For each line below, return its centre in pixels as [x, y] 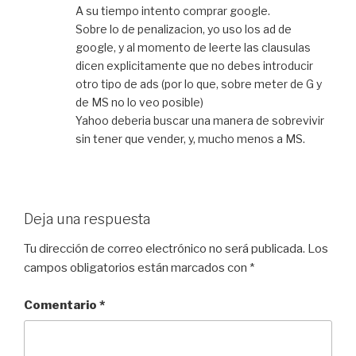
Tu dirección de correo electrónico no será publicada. [164, 249]
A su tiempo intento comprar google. [173, 10]
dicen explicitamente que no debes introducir [194, 65]
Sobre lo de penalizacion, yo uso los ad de [184, 29]
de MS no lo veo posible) [139, 102]
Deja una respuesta [87, 219]
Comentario [62, 305]
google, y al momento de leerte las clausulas [193, 47]
